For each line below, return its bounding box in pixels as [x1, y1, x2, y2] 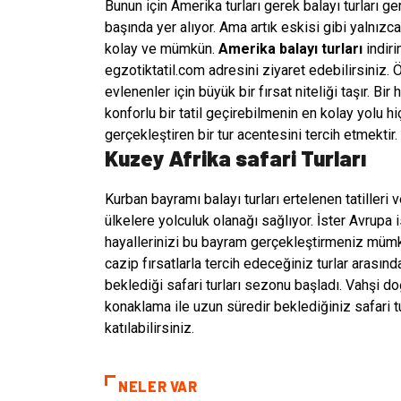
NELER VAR [118, 377, 198, 395]
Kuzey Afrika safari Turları [105, 144, 366, 171]
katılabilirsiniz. [105, 319, 194, 337]
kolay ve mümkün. [105, 39, 218, 57]
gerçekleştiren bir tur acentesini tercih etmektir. [105, 125, 397, 143]
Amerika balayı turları [218, 39, 363, 57]
